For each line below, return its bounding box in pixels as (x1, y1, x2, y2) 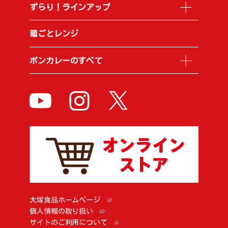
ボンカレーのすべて (30, 56, 102, 65)
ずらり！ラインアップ (30, 3, 110, 11)
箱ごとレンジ (30, 29, 78, 38)
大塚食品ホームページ (30, 196, 100, 204)
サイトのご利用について (30, 218, 107, 226)
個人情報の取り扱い (30, 207, 93, 215)
